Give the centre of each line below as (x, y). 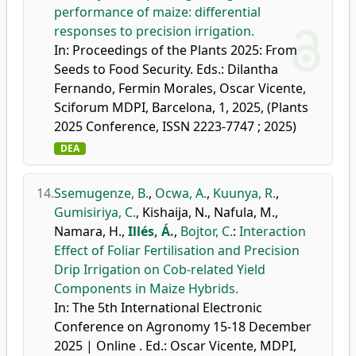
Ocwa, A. (181, 193)
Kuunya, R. (244, 193)
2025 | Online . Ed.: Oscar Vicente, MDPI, (175, 346)
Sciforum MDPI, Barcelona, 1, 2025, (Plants (181, 107)
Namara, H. (88, 231)
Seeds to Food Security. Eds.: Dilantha (166, 69)
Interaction (273, 231)
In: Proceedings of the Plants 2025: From (176, 50)
